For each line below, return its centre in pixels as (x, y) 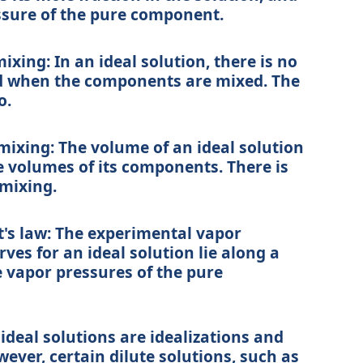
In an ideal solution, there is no (173, 62)
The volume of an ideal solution (179, 147)
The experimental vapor (146, 233)
